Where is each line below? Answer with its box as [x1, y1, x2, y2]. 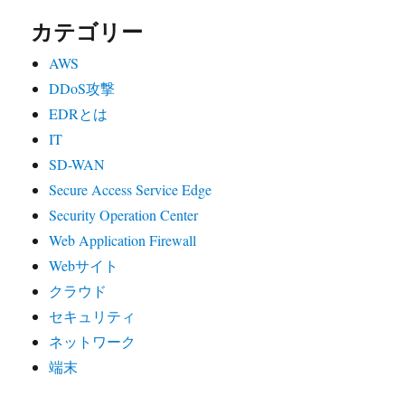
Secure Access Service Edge [49, 180, 212, 200]
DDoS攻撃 [49, 79, 116, 99]
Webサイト [49, 256, 119, 276]
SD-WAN [49, 155, 106, 174]
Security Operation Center [49, 205, 199, 225]
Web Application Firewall [49, 231, 197, 250]
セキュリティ [49, 306, 137, 326]
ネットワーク [49, 332, 137, 352]
